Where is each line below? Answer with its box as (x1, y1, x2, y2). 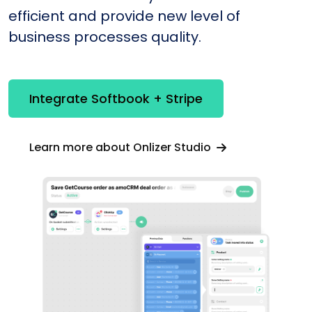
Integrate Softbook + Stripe (29, 90, 203, 108)
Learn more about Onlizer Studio (29, 139, 214, 155)
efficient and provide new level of (8, 6, 240, 26)
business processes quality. (8, 26, 201, 47)
